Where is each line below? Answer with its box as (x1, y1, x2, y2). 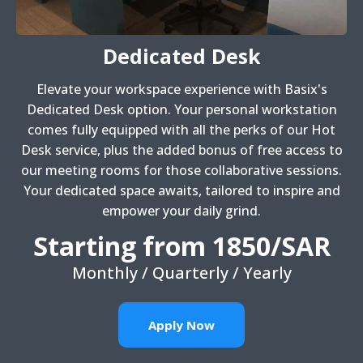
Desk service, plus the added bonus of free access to (20, 141, 343, 159)
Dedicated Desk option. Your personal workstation (26, 100, 337, 118)
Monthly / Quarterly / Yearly (71, 262, 292, 284)
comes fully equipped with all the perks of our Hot (28, 121, 335, 139)
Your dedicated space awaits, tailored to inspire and (23, 181, 340, 199)
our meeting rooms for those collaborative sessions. (21, 161, 342, 179)
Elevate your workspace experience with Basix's (36, 80, 327, 98)
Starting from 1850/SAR (32, 228, 331, 263)
